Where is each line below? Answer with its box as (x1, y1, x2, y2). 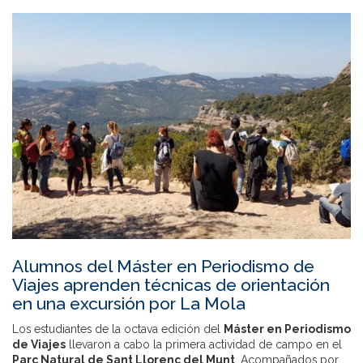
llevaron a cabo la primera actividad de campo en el (66, 337, 342, 351)
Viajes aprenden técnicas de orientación (12, 274, 330, 295)
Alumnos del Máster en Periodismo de (12, 255, 314, 276)
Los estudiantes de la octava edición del (12, 322, 224, 335)
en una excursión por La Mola (12, 293, 246, 314)
